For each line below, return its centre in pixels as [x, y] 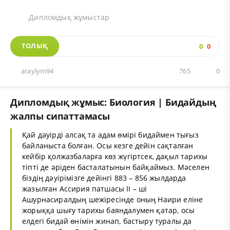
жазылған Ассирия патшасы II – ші [85, 188]
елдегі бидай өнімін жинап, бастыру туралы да [107, 221]
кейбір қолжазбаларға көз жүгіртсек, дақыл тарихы [115, 156]
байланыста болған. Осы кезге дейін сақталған [108, 145]
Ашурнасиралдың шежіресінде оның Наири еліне [113, 199]
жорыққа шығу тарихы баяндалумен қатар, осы [109, 210]
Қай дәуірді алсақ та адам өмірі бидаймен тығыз [110, 135]
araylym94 [37, 71]
